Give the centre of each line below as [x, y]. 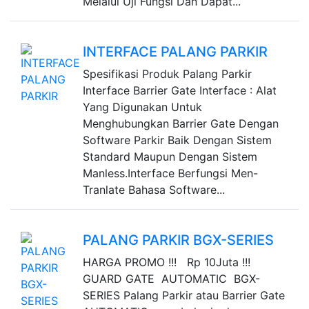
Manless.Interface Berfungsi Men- [170, 173]
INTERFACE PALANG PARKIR [175, 52]
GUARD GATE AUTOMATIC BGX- [171, 279]
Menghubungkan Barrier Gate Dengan [180, 123]
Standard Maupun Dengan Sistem [170, 157]
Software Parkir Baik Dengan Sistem [177, 140]
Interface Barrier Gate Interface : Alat [179, 90]
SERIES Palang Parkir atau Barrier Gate [183, 295]
